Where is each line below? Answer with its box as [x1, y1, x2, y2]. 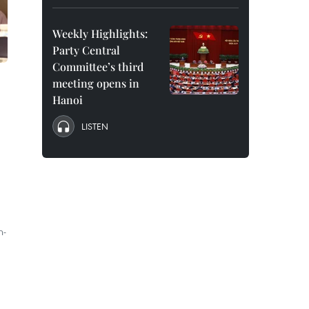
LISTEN [81, 120, 108, 132]
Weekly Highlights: [52, 26, 148, 41]
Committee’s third [52, 59, 143, 74]
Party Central [52, 43, 120, 57]
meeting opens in [52, 76, 139, 90]
